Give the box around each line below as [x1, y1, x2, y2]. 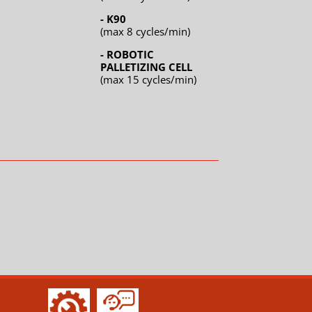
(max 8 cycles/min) [100, 24, 191, 39]
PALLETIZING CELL [100, 60, 196, 75]
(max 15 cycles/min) [100, 72, 197, 87]
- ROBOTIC [100, 47, 155, 62]
